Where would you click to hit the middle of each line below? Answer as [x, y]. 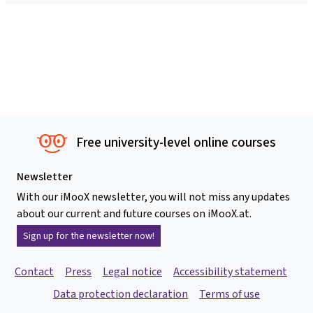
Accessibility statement [230, 272]
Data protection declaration [121, 294]
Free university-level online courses [176, 143]
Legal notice [132, 272]
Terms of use [230, 294]
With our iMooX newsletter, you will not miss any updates [153, 197]
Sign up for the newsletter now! [89, 236]
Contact [34, 272]
